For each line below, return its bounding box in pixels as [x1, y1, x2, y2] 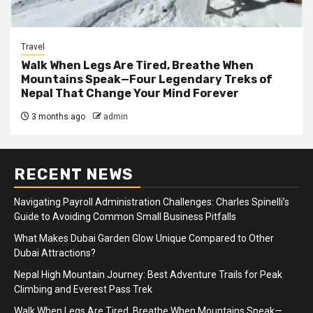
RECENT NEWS [14, 164, 133, 184]
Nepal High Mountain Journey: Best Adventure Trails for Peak [14, 268, 282, 280]
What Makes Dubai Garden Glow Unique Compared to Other [14, 232, 274, 244]
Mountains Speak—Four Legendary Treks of [21, 72, 272, 86]
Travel [21, 41, 45, 52]
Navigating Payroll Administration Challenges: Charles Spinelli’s [14, 196, 289, 208]
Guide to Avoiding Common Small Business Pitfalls [14, 210, 236, 222]
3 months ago [29, 111, 85, 122]
